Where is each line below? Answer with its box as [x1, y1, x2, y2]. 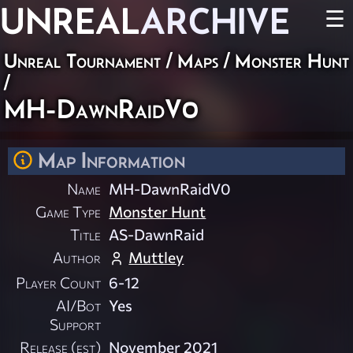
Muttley [128, 247, 184, 267]
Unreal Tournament [4, 50, 161, 72]
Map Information [38, 147, 185, 173]
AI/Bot [56, 295, 102, 315]
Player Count [16, 273, 102, 292]
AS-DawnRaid [109, 225, 205, 244]
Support [50, 314, 102, 334]
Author [53, 247, 102, 267]
